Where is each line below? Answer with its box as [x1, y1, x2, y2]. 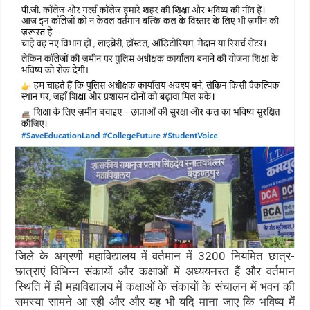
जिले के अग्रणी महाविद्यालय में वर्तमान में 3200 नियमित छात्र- [15, 249, 295, 264]
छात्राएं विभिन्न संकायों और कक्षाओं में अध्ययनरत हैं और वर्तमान [15, 264, 295, 279]
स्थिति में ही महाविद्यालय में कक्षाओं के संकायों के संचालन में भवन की [15, 280, 295, 294]
